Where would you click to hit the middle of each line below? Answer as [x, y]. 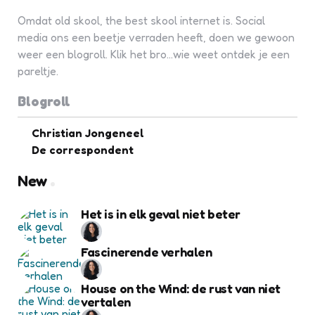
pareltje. [38, 71]
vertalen [106, 302]
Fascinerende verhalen [147, 252]
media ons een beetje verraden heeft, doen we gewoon [156, 37]
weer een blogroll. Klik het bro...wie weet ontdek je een [154, 54]
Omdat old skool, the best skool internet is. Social [141, 20]
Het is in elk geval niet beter [161, 214]
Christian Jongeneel [88, 133]
